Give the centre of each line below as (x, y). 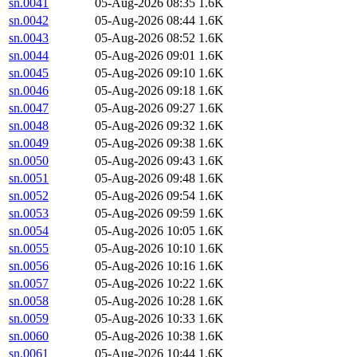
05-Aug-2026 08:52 (145, 38)
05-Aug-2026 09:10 (145, 73)
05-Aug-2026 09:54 (145, 196)
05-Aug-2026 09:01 (145, 56)
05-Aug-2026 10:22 (145, 284)
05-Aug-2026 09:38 (145, 143)
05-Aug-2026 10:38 (145, 336)
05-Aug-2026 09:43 (145, 161)
